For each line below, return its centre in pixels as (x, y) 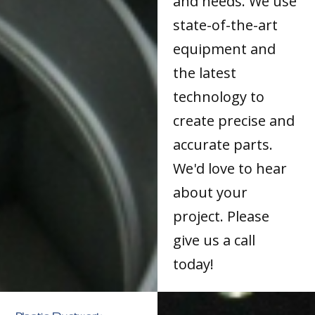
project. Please (221, 217)
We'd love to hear (230, 169)
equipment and (225, 49)
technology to (219, 97)
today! (194, 264)
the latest (205, 73)
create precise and (234, 121)
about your (211, 193)
